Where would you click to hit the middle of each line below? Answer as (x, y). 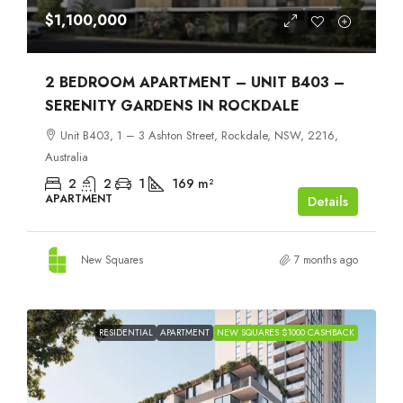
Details (328, 202)
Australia (67, 157)
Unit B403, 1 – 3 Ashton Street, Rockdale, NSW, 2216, (199, 136)
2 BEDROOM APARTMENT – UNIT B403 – (195, 83)
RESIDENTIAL (126, 333)
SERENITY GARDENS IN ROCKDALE (172, 106)
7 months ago (326, 260)
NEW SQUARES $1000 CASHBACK (286, 333)
